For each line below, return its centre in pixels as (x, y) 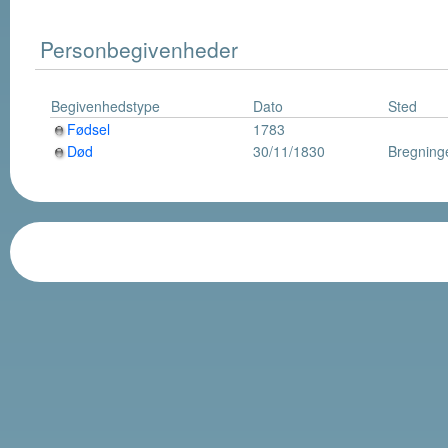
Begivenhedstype (105, 106)
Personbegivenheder (139, 49)
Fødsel (88, 129)
